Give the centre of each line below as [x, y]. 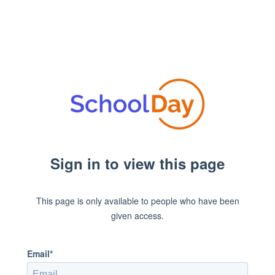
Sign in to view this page [137, 163]
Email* [40, 253]
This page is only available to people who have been [137, 200]
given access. [137, 215]
